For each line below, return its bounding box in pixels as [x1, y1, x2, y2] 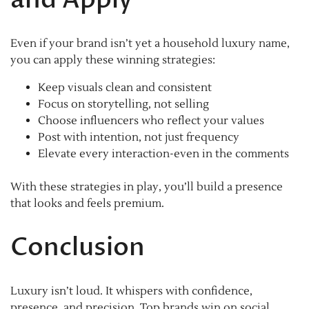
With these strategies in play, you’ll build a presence [10, 179, 283, 194]
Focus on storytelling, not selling [38, 97, 209, 111]
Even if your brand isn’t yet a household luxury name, [10, 36, 290, 50]
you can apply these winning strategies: [10, 52, 215, 67]
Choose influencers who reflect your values [38, 113, 264, 128]
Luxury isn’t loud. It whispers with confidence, [10, 283, 252, 298]
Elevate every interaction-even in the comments [38, 146, 289, 161]
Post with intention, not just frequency [38, 130, 239, 144]
